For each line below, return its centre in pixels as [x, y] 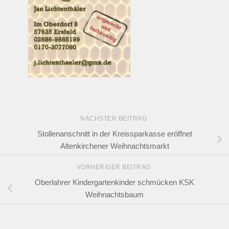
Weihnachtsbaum [114, 194]
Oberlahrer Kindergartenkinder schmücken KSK [114, 182]
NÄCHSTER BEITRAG [114, 118]
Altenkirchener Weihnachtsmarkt [114, 146]
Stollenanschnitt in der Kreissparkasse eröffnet [114, 133]
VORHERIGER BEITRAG [114, 167]
